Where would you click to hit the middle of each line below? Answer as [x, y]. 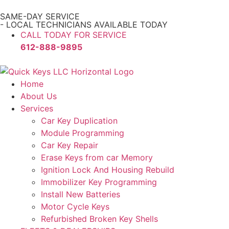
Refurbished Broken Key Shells [99, 219]
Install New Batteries [81, 194]
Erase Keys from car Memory [97, 157]
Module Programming [83, 133]
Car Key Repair [70, 145]
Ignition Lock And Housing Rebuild [108, 170]
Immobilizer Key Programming [99, 182]
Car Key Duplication [79, 121]
